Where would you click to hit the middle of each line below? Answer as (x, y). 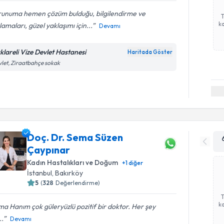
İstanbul (40, 173)
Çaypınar (49, 150)
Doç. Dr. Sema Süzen (75, 137)
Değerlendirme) (78, 183)
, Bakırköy (68, 173)
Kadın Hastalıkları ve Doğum (73, 162)
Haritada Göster (150, 52)
